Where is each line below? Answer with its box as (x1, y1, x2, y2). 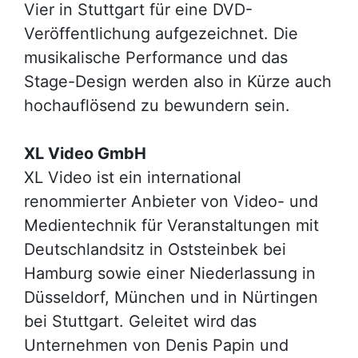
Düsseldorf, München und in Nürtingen (24, 288, 318, 307)
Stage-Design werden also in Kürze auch (24, 72, 332, 91)
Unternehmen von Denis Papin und (24, 336, 288, 355)
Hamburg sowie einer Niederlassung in (24, 264, 316, 283)
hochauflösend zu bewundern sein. (24, 96, 290, 115)
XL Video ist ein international (24, 168, 241, 187)
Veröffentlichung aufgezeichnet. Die (24, 24, 298, 43)
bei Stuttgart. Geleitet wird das (24, 312, 257, 331)
